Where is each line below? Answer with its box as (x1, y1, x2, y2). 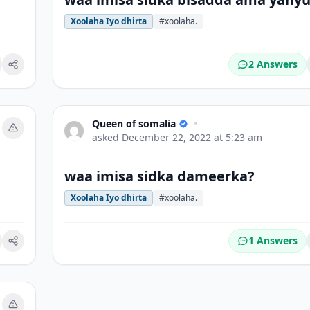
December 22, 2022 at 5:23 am (122, 131, 262, 144)
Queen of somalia (92, 117, 176, 130)
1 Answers (248, 234, 298, 247)
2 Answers (248, 57, 298, 71)
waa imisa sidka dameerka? (64, 167, 255, 185)
